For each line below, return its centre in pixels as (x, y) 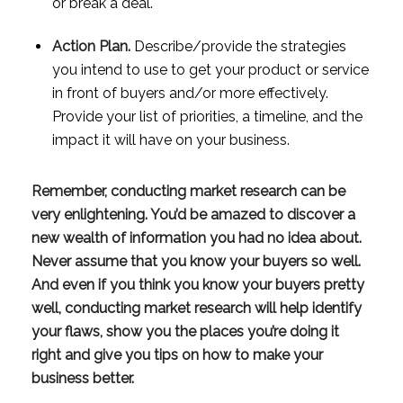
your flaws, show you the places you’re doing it (185, 331)
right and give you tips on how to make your (177, 354)
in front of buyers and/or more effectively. (190, 93)
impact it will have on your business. (170, 139)
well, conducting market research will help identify (196, 308)
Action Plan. (91, 46)
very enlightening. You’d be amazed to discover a (193, 214)
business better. (84, 378)
